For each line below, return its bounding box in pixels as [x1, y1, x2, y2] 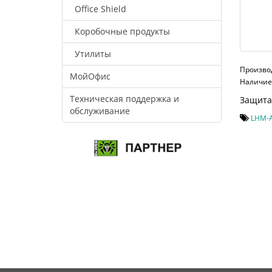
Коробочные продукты [75, 25, 170, 38]
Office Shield [75, 3, 126, 15]
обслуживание [70, 105, 130, 117]
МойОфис [70, 70, 110, 83]
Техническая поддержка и [70, 93, 179, 105]
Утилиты [75, 48, 111, 60]
